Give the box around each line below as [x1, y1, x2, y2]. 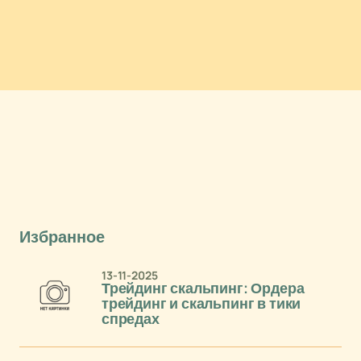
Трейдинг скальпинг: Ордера [102, 280, 305, 297]
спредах [102, 311, 160, 327]
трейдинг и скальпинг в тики [102, 296, 301, 312]
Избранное [19, 228, 105, 246]
